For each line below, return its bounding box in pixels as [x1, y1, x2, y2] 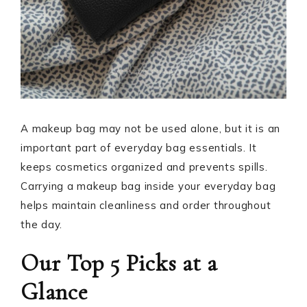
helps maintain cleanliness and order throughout [21, 199, 271, 212]
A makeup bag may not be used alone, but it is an [21, 122, 280, 135]
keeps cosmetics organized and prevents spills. [21, 160, 268, 173]
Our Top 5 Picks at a [21, 249, 217, 278]
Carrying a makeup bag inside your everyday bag [21, 180, 276, 193]
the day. [21, 218, 62, 231]
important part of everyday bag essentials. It [21, 141, 257, 154]
